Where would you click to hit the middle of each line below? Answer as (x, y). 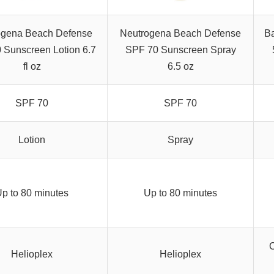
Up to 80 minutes (180, 193)
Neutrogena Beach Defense (180, 34)
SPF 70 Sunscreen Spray (180, 50)
